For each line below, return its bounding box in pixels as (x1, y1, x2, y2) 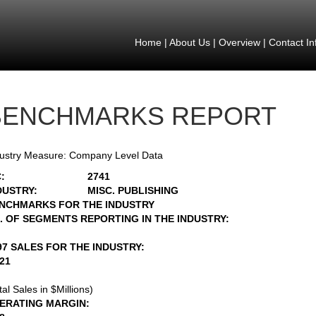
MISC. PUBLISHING (87, 185, 178, 196)
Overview (218, 37, 260, 48)
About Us (169, 37, 210, 48)
